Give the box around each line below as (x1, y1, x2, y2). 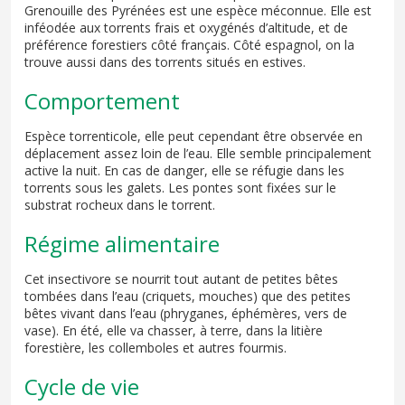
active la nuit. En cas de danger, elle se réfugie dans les (24, 161, 344, 179)
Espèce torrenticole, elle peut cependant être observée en (24, 127, 363, 145)
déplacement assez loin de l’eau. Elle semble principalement (24, 144, 372, 162)
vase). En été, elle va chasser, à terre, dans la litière (24, 321, 323, 339)
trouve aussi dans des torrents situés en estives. (24, 52, 306, 71)
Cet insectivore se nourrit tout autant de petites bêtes (24, 269, 338, 287)
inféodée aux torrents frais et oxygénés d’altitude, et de (24, 18, 348, 36)
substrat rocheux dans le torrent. (24, 195, 215, 213)
